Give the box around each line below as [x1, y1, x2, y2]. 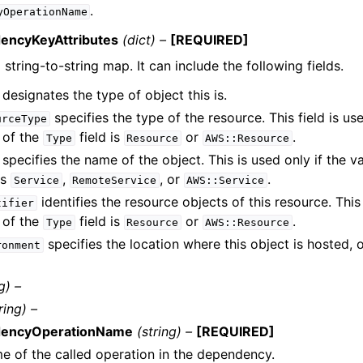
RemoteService [72, 174, 157, 186]
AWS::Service [186, 174, 265, 186]
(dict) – [122, 32, 167, 48]
